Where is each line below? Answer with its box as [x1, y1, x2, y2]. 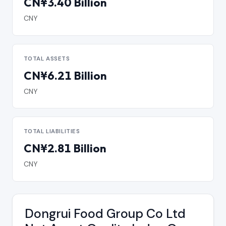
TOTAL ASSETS [23, 54, 70, 63]
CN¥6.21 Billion [23, 68, 106, 83]
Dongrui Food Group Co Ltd [25, 205, 186, 222]
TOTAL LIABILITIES [23, 128, 80, 136]
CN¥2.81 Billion [23, 141, 106, 156]
